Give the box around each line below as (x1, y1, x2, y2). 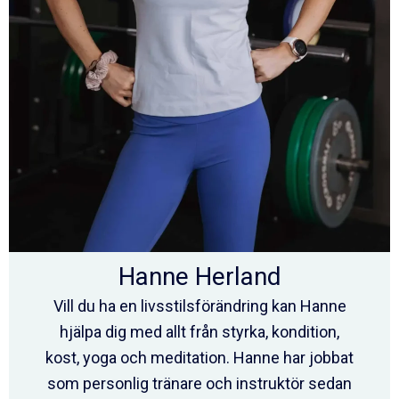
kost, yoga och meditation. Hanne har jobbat (45, 348, 354, 368)
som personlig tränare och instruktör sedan (47, 374, 352, 394)
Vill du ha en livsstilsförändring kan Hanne (53, 297, 346, 316)
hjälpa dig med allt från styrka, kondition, (60, 322, 339, 342)
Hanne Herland (118, 262, 281, 292)
